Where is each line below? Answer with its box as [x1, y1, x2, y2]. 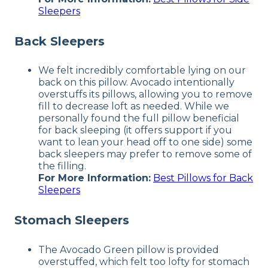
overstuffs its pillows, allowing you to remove [38, 89, 252, 100]
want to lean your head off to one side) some [38, 136, 252, 148]
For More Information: [38, 172, 151, 184]
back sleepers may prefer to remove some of [38, 148, 252, 160]
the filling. [38, 160, 86, 172]
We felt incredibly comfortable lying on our [38, 65, 246, 77]
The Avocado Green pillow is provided [38, 243, 219, 255]
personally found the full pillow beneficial [38, 112, 239, 124]
